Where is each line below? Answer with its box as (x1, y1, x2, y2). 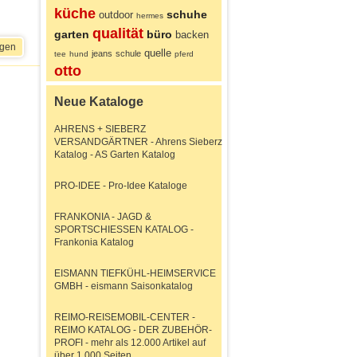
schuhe (167, 8, 207, 21)
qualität (92, 25, 143, 41)
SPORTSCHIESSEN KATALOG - (54, 224, 194, 235)
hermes (136, 11, 163, 20)
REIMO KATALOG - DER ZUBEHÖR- (54, 324, 212, 335)
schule (116, 49, 141, 58)
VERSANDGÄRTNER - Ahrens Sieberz (54, 136, 222, 147)
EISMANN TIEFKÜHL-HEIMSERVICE (54, 268, 216, 279)
